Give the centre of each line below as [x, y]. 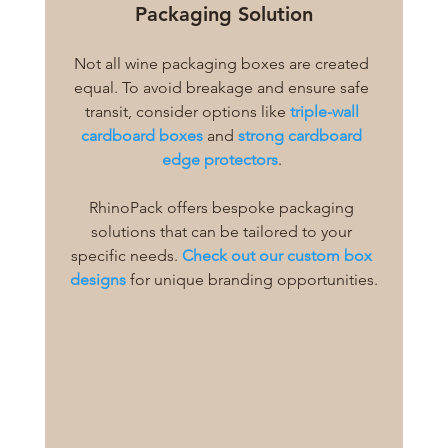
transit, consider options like [187, 111]
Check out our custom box [279, 255]
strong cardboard [302, 135]
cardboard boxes [142, 135]
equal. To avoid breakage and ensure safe [224, 87]
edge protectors [219, 159]
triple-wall [326, 111]
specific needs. [127, 255]
